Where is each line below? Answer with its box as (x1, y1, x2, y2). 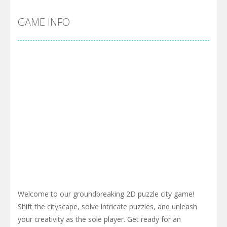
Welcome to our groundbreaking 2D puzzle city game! (18, 188, 194, 199)
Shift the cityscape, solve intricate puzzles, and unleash (18, 201, 197, 211)
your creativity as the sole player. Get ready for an (18, 214, 181, 224)
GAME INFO (18, 15, 70, 29)
